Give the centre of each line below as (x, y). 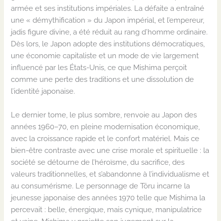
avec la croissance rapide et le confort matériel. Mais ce (105, 138)
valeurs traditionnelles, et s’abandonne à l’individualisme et (110, 174)
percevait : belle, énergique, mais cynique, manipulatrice (107, 209)
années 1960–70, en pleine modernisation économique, (106, 126)
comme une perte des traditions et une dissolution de (103, 79)
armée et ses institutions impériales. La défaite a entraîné (108, 8)
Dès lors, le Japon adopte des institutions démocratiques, (108, 44)
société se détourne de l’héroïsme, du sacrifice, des (98, 162)
